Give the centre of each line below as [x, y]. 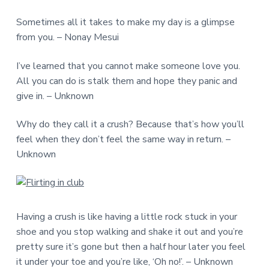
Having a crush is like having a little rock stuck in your [126, 216]
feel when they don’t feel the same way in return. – [123, 139]
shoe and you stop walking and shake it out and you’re [129, 231]
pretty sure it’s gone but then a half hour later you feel [131, 246]
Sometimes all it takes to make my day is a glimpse [125, 23]
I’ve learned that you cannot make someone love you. [128, 66]
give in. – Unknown [55, 96]
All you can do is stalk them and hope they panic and [126, 81]
